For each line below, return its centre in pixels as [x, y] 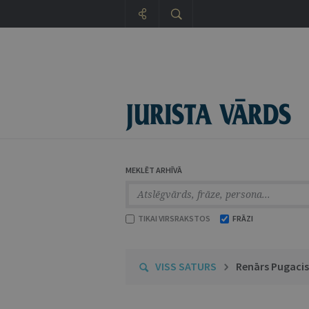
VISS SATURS [186, 266]
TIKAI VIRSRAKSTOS [173, 218]
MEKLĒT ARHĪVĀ [154, 170]
